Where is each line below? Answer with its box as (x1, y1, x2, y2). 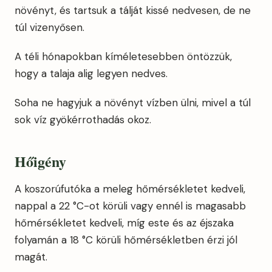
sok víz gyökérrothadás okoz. (15, 113, 151, 126)
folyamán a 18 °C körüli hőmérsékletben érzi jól (15, 233, 237, 246)
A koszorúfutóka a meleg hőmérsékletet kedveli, (15, 182, 245, 195)
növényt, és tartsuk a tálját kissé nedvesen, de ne (15, 4, 251, 17)
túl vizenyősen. (15, 21, 84, 34)
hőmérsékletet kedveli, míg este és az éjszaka (15, 216, 234, 229)
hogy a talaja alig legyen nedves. (15, 67, 168, 80)
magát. (15, 250, 47, 263)
